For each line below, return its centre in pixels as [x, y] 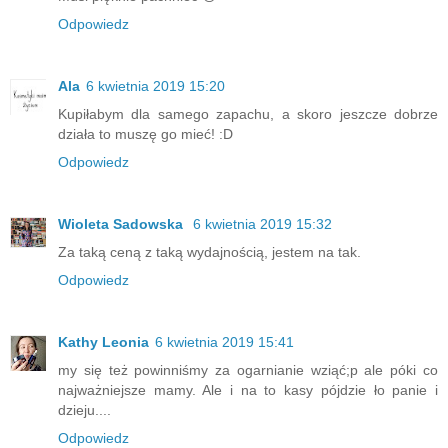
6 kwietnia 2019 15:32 [262, 224]
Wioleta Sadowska [122, 224]
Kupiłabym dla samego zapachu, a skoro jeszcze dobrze [248, 114]
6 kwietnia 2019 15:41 [224, 342]
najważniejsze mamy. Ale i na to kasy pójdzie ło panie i [248, 390]
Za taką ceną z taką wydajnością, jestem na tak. [209, 252]
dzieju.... [84, 410]
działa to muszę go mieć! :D [145, 134]
